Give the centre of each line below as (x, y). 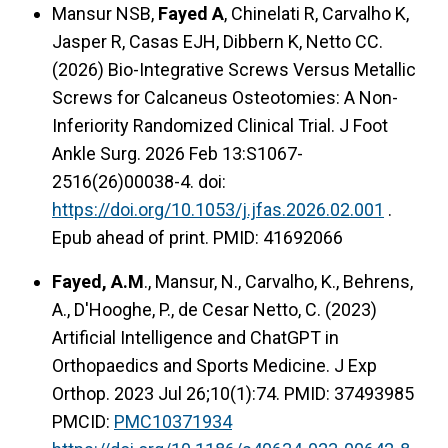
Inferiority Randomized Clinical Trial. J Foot (220, 125)
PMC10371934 (173, 421)
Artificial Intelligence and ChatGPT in (195, 337)
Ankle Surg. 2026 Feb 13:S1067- (177, 153)
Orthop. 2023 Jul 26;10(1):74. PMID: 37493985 (233, 393)
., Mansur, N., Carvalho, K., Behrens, (278, 281)
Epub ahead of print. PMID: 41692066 (197, 237)
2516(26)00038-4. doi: (139, 181)
